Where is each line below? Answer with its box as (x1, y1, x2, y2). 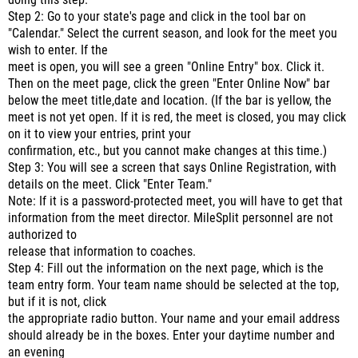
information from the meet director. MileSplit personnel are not (8, 211, 333, 225)
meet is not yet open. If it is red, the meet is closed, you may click (8, 110, 346, 125)
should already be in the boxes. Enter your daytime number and (8, 328, 335, 343)
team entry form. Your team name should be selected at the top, (8, 278, 339, 292)
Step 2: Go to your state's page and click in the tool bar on (8, 10, 306, 24)
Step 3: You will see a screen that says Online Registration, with (8, 161, 336, 175)
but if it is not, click (8, 295, 106, 309)
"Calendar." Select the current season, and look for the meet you (8, 26, 337, 41)
